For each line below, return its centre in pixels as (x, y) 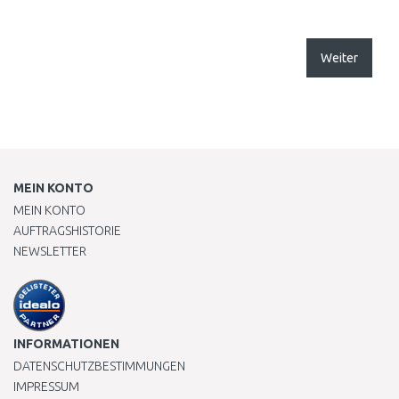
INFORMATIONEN (66, 344)
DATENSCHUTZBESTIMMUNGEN (99, 366)
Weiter (339, 58)
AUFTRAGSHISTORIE (67, 231)
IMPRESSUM (46, 387)
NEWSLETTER (50, 251)
